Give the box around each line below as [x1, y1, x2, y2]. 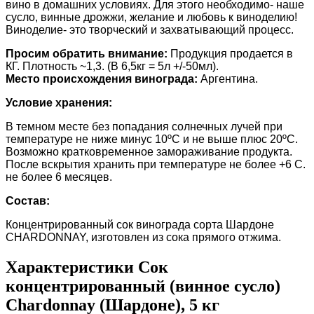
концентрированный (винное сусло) [6, 276, 280, 295]
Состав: [6, 194, 50, 207]
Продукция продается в [168, 47, 293, 60]
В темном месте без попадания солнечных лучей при [6, 120, 282, 132]
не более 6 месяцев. [6, 170, 112, 183]
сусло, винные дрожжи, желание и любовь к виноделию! [6, 11, 297, 23]
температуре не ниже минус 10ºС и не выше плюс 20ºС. [6, 132, 298, 145]
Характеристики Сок [6, 257, 168, 276]
